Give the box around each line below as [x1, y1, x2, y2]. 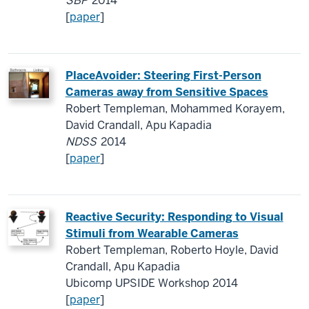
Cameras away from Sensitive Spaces [65, 85, 268, 99]
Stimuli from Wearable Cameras [65, 226, 239, 241]
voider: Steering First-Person [102, 68, 261, 83]
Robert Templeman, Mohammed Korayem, [65, 101, 285, 116]
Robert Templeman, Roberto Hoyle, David [65, 243, 279, 257]
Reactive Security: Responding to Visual [65, 210, 283, 224]
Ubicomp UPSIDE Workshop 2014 [65, 276, 238, 290]
